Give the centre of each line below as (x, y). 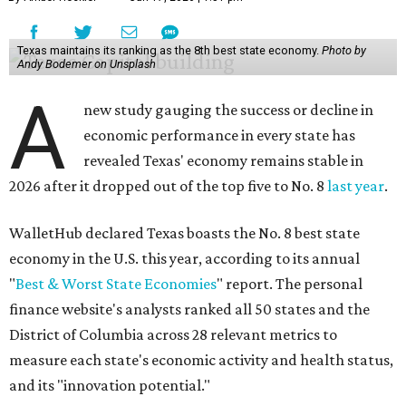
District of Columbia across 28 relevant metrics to (173, 335)
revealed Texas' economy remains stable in (224, 161)
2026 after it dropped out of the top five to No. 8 (168, 186)
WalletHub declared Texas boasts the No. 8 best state (184, 233)
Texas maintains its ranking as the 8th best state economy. (169, 51)
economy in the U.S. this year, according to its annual (184, 259)
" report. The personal (290, 284)
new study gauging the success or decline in (229, 110)
